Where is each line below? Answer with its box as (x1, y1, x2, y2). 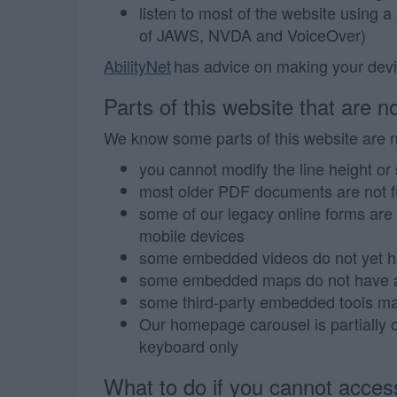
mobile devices (139, 223, 245, 246)
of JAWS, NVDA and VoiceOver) (139, 23, 366, 46)
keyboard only (139, 334, 238, 357)
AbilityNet (104, 54, 171, 77)
